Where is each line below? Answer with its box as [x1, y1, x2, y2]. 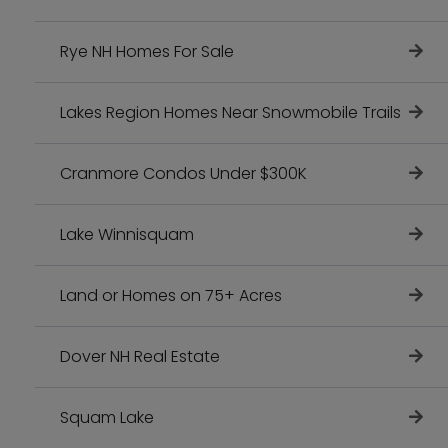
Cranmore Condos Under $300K [60, 162, 307, 186]
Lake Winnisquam [60, 223, 194, 247]
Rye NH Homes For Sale [60, 40, 234, 64]
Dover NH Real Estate [60, 345, 220, 369]
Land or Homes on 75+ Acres [60, 284, 282, 308]
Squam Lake [60, 406, 154, 430]
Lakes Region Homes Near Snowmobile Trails [60, 101, 401, 125]
